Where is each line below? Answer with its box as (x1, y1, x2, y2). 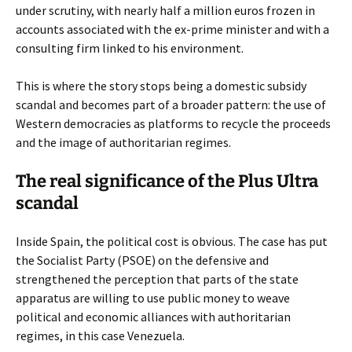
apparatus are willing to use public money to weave (16, 290, 290, 306)
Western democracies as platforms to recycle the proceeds (16, 115, 331, 131)
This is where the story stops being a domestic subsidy (16, 78, 306, 93)
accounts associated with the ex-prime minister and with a (16, 21, 329, 37)
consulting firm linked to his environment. (16, 40, 244, 56)
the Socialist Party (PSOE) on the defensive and (16, 252, 269, 268)
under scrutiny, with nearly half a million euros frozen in (16, 2, 315, 18)
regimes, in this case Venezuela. (16, 328, 185, 343)
